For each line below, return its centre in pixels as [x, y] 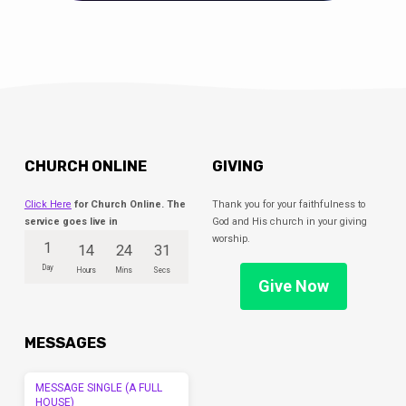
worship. [231, 239]
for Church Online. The [128, 205]
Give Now [294, 286]
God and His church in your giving [289, 222]
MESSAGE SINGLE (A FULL [99, 388]
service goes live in [71, 222]
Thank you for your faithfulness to [288, 205]
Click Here [48, 205]
